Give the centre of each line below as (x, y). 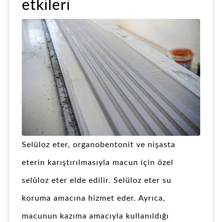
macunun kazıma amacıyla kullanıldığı (95, 216)
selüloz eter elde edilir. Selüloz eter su (97, 181)
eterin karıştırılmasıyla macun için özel (98, 163)
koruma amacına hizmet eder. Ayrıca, (94, 198)
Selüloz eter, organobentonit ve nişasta (99, 145)
